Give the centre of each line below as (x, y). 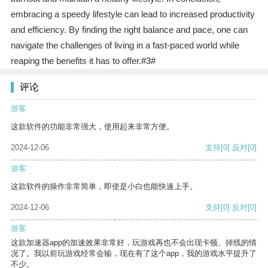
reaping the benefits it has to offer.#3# (83, 61)
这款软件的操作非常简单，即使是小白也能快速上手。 (104, 187)
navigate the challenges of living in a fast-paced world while (125, 45)
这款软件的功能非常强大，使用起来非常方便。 (92, 127)
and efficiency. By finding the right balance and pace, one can (129, 30)
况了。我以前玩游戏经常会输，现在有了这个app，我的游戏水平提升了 (134, 254)
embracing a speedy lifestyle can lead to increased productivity (133, 14)
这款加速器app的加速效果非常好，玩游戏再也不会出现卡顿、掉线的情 (134, 243)
